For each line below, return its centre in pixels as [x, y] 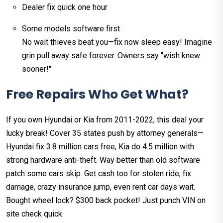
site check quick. [35, 214]
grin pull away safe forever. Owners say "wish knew [111, 55]
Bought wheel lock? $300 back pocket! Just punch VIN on [106, 200]
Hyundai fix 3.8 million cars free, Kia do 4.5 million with [100, 146]
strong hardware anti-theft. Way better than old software [103, 160]
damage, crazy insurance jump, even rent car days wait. [101, 187]
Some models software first [71, 28]
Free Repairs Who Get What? [97, 94]
